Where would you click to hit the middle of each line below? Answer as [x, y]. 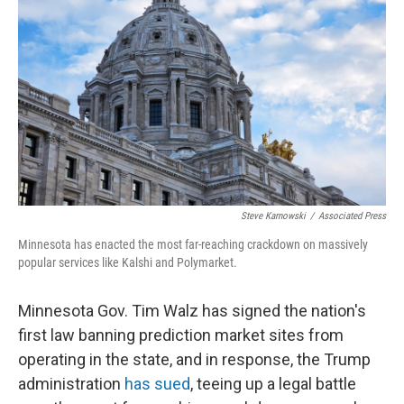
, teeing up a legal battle [273, 384]
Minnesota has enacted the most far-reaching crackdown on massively [193, 244]
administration [71, 384]
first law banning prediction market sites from [181, 335]
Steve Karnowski [273, 216]
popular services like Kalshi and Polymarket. [128, 262]
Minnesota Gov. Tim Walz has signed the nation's [192, 311]
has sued [157, 384]
